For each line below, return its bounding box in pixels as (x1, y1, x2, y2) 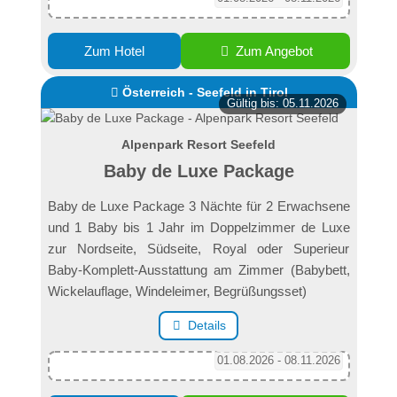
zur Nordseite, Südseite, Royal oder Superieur (47, 241, 350, 257)
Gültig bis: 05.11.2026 (226, 96, 339, 110)
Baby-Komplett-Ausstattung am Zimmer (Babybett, (47, 262, 350, 278)
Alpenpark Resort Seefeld (121, 137, 276, 152)
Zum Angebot (232, 43, 314, 59)
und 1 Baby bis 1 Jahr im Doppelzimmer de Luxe (47, 220, 350, 236)
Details (188, 317, 227, 332)
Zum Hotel (83, 43, 144, 59)
